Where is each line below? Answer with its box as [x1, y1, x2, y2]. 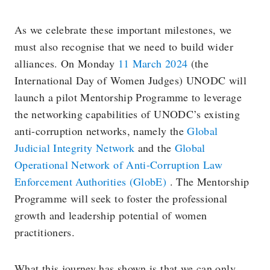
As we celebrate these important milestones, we [14, 22, 232, 37]
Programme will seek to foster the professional [14, 190, 228, 206]
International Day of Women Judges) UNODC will [14, 72, 247, 87]
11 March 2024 [118, 55, 188, 71]
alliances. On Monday [14, 55, 118, 71]
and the [134, 140, 175, 155]
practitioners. [14, 224, 75, 239]
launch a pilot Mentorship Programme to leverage [14, 89, 242, 104]
